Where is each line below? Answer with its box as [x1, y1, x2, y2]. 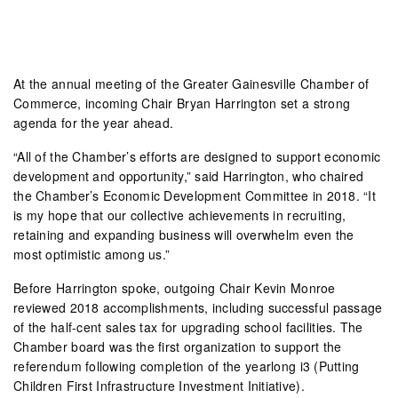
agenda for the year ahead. [13, 113, 174, 131]
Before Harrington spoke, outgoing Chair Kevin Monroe [13, 278, 336, 297]
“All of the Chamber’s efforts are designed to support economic [13, 147, 381, 165]
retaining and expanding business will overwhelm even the [13, 225, 354, 243]
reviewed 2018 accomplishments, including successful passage [13, 298, 383, 316]
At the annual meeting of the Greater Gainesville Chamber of [13, 74, 370, 92]
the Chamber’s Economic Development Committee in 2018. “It [13, 186, 377, 204]
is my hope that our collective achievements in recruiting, [13, 205, 346, 224]
